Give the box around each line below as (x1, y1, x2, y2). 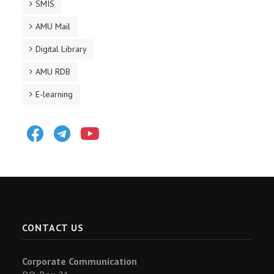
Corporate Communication (22, 255, 137, 267)
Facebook (48, 120, 84, 131)
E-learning (35, 89, 73, 100)
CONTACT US (22, 221, 84, 234)
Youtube (104, 120, 134, 131)
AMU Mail (35, 21, 70, 32)
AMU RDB (35, 66, 70, 77)
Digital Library (35, 43, 87, 54)
